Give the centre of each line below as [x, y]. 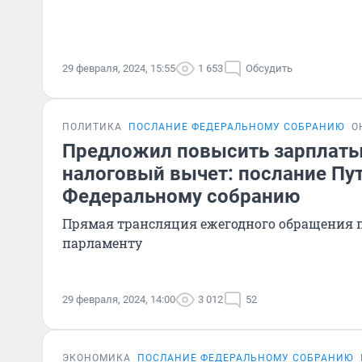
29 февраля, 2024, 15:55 [119, 68]
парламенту [102, 243]
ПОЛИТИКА [92, 127]
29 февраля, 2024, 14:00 [119, 299]
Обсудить [269, 68]
